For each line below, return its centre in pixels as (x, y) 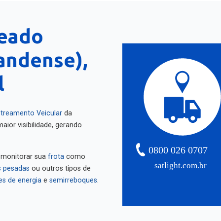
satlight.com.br (181, 161)
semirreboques (73, 176)
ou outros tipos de (60, 164)
